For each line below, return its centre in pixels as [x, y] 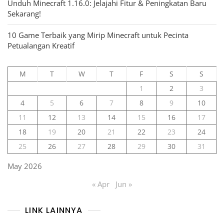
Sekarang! [24, 14]
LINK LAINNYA [54, 210]
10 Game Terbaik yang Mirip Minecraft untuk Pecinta [98, 35]
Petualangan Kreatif [41, 46]
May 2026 [25, 166]
